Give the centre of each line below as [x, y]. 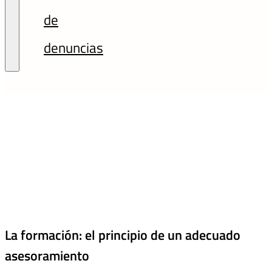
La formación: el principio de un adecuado [123, 235]
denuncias [73, 48]
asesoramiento [47, 256]
